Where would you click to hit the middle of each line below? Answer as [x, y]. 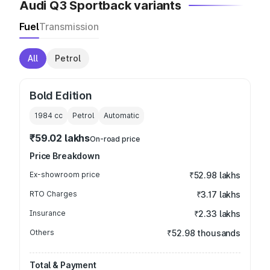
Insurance [48, 213]
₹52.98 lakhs [215, 175]
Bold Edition [61, 96]
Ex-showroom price [65, 174]
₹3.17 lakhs [218, 194]
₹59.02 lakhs [60, 138]
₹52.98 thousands [204, 233]
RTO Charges [53, 194]
